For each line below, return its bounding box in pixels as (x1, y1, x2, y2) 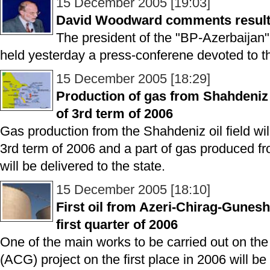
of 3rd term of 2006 (56, 106, 173, 121)
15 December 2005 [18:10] (56, 182, 210, 197)
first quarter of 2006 (56, 217, 178, 232)
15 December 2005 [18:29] (56, 71, 210, 86)
